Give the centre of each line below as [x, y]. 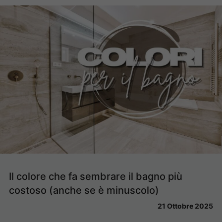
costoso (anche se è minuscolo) [84, 190]
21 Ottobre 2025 [185, 206]
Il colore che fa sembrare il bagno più [96, 176]
